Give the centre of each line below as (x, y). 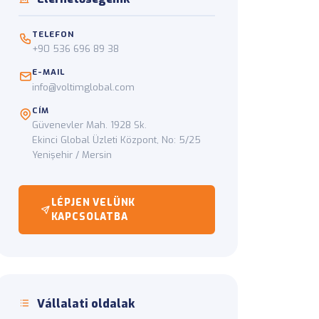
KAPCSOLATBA (89, 217)
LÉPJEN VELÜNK (93, 203)
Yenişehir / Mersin (72, 155)
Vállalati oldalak (85, 303)
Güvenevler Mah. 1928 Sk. (89, 125)
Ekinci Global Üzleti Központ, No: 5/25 (116, 140)
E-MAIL (48, 72)
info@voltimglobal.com (83, 87)
